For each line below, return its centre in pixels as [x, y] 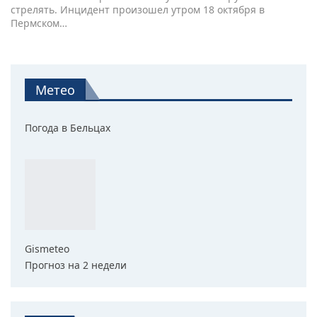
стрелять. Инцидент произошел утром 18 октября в [138, 9]
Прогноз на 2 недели [76, 265]
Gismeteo [47, 248]
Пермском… [39, 23]
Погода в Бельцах [68, 127]
